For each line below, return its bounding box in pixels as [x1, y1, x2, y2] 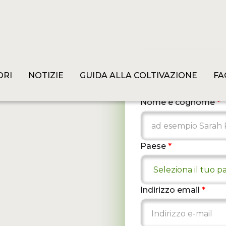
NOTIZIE [28, 71, 64, 80]
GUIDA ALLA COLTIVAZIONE [80, 71, 197, 80]
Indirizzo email [140, 185, 202, 195]
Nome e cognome [140, 97, 217, 107]
